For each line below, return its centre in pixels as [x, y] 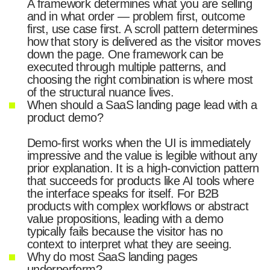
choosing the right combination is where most [140, 80]
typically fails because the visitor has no [125, 232]
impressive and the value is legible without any [142, 156]
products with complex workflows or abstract [138, 206]
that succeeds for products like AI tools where [140, 181]
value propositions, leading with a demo [125, 219]
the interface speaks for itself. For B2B [123, 194]
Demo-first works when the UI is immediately [139, 143]
